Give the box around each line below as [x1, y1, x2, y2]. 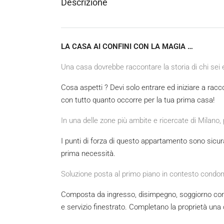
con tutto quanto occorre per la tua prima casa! [61, 95, 214, 105]
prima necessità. [61, 149, 115, 158]
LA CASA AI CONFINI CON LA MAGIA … [61, 42, 193, 51]
